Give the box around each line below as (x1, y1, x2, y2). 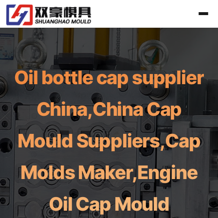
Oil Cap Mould (48, 193, 170, 215)
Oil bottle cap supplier (14, 66, 204, 89)
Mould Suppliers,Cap (18, 129, 200, 152)
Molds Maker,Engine (20, 161, 198, 183)
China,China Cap (36, 98, 182, 120)
